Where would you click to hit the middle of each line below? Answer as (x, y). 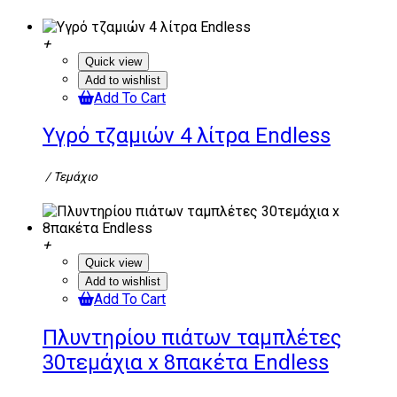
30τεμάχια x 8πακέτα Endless (186, 362)
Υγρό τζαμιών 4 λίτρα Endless (187, 136)
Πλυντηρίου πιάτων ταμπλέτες (192, 337)
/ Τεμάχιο (70, 176)
